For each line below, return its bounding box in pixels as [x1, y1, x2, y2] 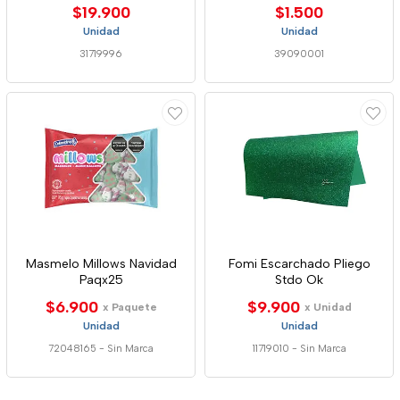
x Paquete [102, 301, 157, 313]
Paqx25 [79, 272, 123, 287]
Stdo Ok [275, 272, 323, 287]
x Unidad [304, 301, 352, 313]
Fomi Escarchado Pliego [228, 256, 371, 271]
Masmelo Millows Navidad [25, 256, 177, 271]
